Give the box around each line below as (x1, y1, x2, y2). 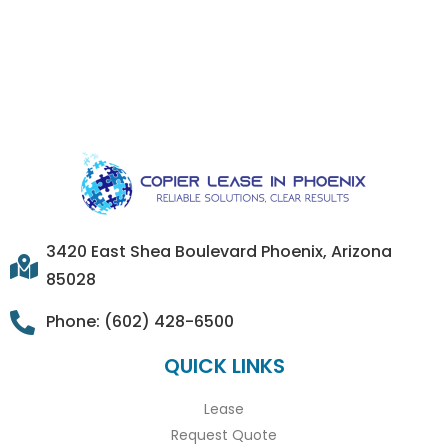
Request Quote (171, 425, 277, 446)
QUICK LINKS (163, 352, 285, 381)
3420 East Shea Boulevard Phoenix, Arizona (46, 240, 393, 264)
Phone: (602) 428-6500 (46, 310, 235, 334)
